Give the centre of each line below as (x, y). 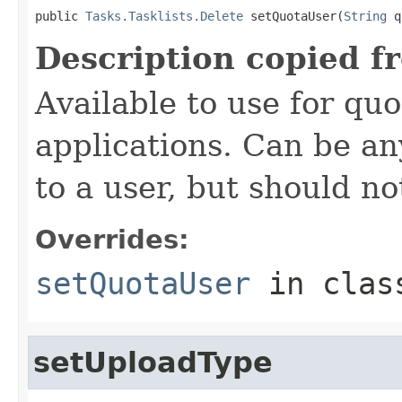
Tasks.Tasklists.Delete (164, 16)
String (365, 16)
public (60, 16)
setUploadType (153, 362)
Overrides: (112, 239)
